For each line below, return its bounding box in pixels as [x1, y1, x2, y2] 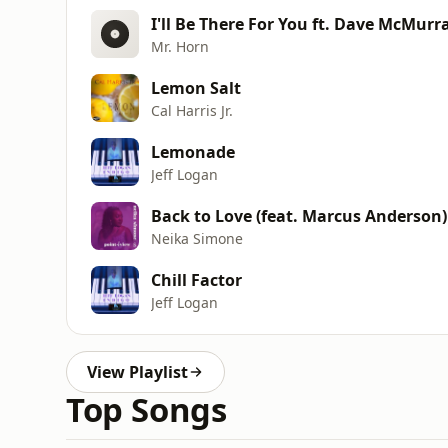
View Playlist [87, 361, 188, 383]
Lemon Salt [151, 76, 241, 99]
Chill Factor [151, 268, 242, 291]
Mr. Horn [151, 36, 209, 56]
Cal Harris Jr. [151, 100, 233, 120]
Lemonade [151, 140, 235, 163]
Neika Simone [151, 228, 243, 248]
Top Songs [66, 387, 227, 432]
